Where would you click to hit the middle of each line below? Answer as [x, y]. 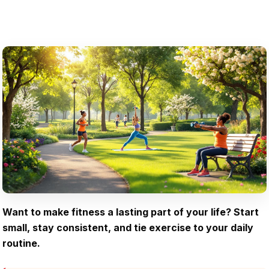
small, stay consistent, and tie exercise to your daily [128, 227]
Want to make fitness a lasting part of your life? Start [131, 212]
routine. [21, 243]
